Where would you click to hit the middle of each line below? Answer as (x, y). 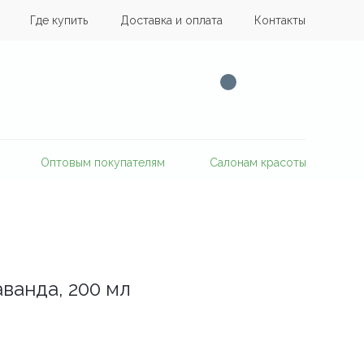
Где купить (58, 20)
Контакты (280, 20)
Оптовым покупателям (102, 162)
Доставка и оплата (171, 20)
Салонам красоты (258, 162)
